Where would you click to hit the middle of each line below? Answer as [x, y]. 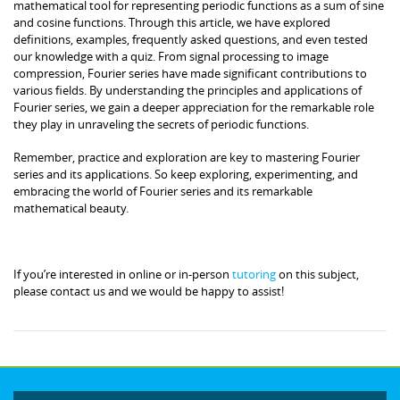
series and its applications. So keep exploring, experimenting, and [186, 174]
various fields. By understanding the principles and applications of [187, 90]
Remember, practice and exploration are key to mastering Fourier [187, 157]
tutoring [254, 274]
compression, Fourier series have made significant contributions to [190, 73]
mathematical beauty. [71, 208]
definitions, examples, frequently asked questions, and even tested [191, 39]
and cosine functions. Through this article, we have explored [172, 22]
